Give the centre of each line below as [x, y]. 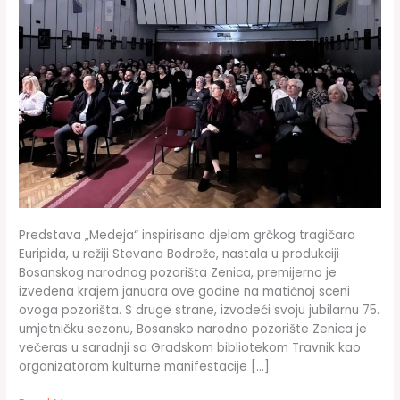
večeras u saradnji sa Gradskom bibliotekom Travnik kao [190, 348]
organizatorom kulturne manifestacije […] [145, 367]
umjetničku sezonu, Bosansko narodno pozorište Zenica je [193, 329]
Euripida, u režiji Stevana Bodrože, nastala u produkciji [179, 254]
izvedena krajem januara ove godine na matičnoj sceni [185, 292]
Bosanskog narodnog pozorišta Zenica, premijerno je [178, 273]
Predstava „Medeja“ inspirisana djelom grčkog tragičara [187, 236]
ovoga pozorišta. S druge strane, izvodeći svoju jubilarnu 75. [200, 311]
